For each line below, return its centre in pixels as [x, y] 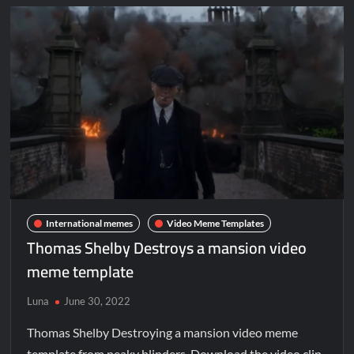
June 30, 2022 [98, 301]
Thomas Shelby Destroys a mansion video [167, 248]
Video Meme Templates [216, 223]
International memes [90, 223]
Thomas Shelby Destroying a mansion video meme [163, 333]
